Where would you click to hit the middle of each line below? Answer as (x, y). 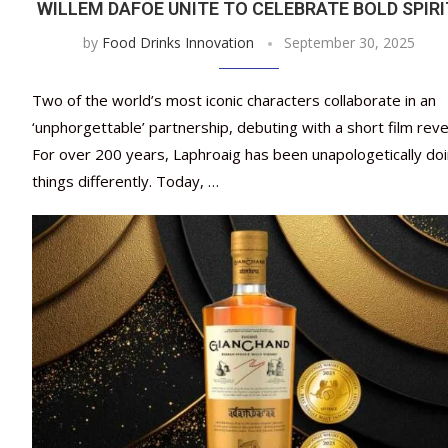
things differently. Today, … (125, 181)
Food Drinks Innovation (177, 43)
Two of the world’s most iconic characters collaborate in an (234, 100)
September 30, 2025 (349, 43)
